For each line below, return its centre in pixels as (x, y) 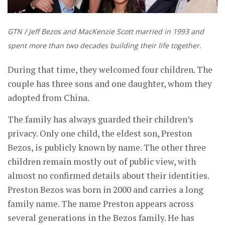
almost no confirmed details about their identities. (108, 176)
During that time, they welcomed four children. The (110, 70)
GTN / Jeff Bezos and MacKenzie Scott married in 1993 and (106, 32)
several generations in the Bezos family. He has (101, 218)
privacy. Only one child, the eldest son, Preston (100, 134)
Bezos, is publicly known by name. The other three (107, 148)
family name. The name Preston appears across (101, 204)
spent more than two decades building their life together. (104, 46)
